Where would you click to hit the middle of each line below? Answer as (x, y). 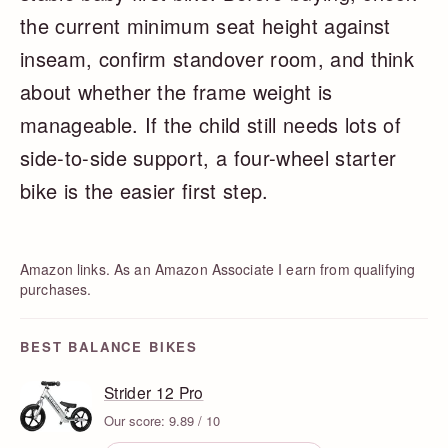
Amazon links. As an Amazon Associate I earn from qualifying (218, 268)
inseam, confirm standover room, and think (217, 58)
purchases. (56, 288)
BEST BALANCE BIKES (109, 346)
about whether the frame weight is (176, 91)
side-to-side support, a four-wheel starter (208, 157)
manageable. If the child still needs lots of (211, 124)
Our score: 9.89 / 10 (162, 420)
